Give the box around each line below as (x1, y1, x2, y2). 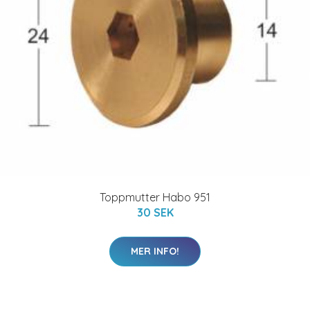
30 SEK (136, 206, 174, 219)
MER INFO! (131, 245, 179, 257)
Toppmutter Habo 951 (100, 190, 210, 204)
